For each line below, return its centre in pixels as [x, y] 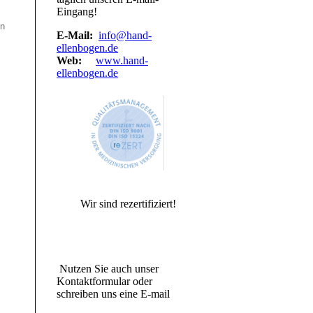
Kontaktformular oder [104, 281]
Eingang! [77, 12]
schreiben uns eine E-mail [113, 293]
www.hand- [122, 60]
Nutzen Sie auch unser [108, 268]
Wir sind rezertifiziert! [126, 203]
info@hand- [125, 35]
